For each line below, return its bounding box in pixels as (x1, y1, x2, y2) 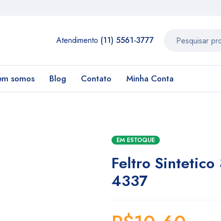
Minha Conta (126, 73, 174, 84)
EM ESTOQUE (116, 136, 155, 145)
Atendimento (56, 35, 101, 46)
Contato (81, 73, 111, 84)
